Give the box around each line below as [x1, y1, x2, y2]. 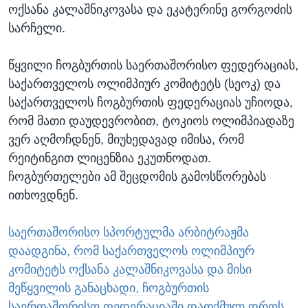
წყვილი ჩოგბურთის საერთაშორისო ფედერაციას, [8, 58, 298, 72]
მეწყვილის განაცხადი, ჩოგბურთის [8, 280, 209, 295]
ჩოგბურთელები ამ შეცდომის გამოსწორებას [8, 169, 266, 184]
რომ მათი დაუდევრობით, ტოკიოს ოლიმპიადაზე [8, 113, 294, 128]
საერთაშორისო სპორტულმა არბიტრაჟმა [8, 225, 249, 239]
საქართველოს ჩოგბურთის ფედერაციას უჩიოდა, [8, 95, 293, 109]
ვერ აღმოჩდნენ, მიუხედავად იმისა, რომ [8, 132, 244, 146]
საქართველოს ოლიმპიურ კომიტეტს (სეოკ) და [8, 76, 280, 91]
